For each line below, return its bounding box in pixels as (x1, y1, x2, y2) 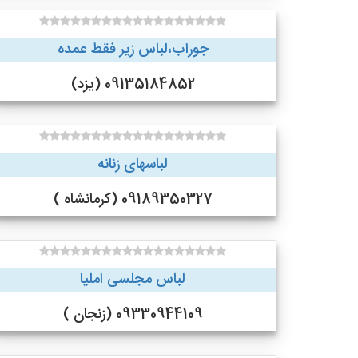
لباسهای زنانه (97, 153, 168, 177)
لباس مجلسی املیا (80, 268, 185, 292)
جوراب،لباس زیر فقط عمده (57, 38, 209, 62)
